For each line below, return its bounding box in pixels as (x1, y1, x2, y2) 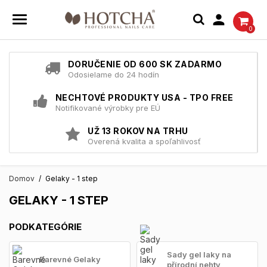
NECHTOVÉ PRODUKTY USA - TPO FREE (55, 92, 234, 103)
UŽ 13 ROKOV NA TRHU (88, 125, 188, 136)
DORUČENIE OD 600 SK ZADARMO (67, 58, 222, 69)
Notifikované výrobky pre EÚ (55, 103, 160, 113)
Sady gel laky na (167, 249, 231, 259)
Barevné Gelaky (39, 254, 101, 265)
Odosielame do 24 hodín (67, 69, 159, 79)
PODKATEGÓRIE (9, 221, 82, 232)
